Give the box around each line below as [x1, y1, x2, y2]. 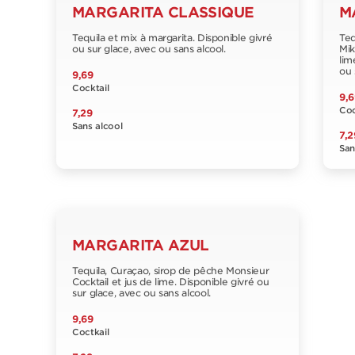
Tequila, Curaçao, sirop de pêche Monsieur [72, 265, 269, 277]
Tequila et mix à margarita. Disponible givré [72, 32, 273, 44]
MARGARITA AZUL [72, 237, 209, 254]
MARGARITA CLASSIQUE [72, 4, 254, 21]
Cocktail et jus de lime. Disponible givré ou [72, 276, 269, 288]
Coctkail [72, 326, 109, 338]
